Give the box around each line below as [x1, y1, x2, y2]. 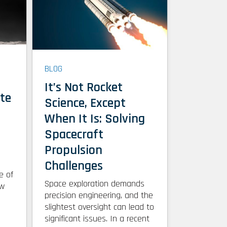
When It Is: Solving [44, 110, 145, 128]
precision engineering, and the [44, 190, 153, 202]
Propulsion [44, 142, 102, 159]
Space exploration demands [44, 178, 144, 190]
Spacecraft [44, 126, 103, 143]
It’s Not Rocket [44, 79, 123, 96]
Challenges [44, 158, 103, 175]
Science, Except [44, 95, 126, 112]
